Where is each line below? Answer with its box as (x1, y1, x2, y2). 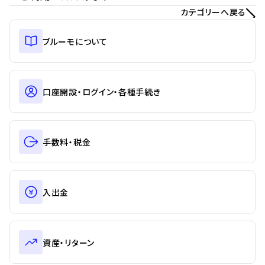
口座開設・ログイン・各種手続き (43, 85, 161, 98)
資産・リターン (43, 236, 95, 248)
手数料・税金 (43, 135, 91, 148)
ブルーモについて (43, 35, 108, 47)
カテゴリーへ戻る (180, 6, 246, 18)
